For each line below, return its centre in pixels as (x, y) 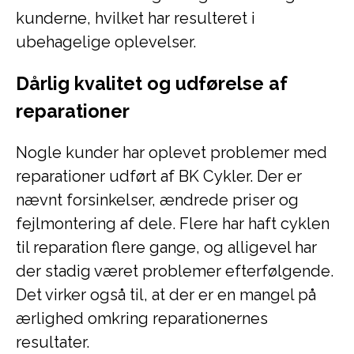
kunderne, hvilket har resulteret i (136, 18)
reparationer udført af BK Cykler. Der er (159, 176)
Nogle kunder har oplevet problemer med (171, 153)
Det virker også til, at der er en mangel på (166, 295)
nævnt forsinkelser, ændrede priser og (157, 200)
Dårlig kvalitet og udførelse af (152, 83)
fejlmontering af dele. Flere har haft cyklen (173, 224)
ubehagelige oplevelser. (106, 42)
